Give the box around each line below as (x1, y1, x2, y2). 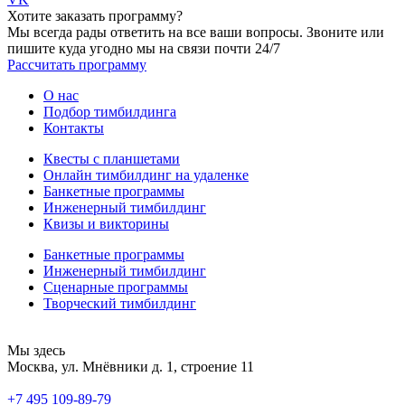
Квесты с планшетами (43, 151, 180, 167)
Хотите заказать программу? (7, 8, 183, 24)
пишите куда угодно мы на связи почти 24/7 (7, 41, 280, 57)
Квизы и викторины (43, 216, 169, 232)
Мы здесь (7, 343, 65, 359)
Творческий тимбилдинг (43, 296, 196, 312)
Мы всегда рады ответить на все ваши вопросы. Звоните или (7, 24, 384, 41)
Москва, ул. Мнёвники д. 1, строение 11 (7, 359, 254, 375)
